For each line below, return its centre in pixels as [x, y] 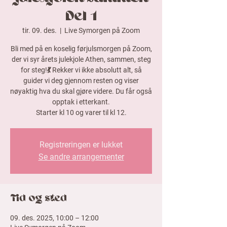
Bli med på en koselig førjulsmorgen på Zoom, [81, 49]
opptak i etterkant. [81, 102]
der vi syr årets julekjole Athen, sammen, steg [81, 60]
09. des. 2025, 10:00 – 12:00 [54, 218]
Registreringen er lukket [81, 145]
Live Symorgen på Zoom [102, 31]
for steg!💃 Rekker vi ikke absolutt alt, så [81, 70]
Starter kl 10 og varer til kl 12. [81, 113]
